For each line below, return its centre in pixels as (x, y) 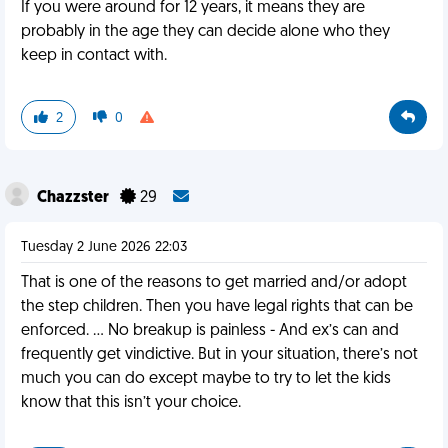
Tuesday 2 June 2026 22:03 (104, 247)
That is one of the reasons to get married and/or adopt (214, 283)
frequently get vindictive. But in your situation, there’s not (219, 355)
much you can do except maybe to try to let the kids (206, 379)
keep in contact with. (94, 56)
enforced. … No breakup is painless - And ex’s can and (210, 331)
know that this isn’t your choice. (131, 403)
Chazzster (74, 198)
